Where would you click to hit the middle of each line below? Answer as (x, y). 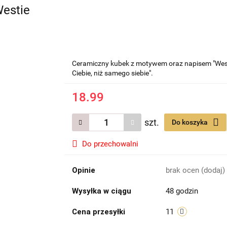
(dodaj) (213, 171)
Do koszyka (190, 122)
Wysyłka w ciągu (101, 191)
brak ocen (183, 171)
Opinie (83, 171)
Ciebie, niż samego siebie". (112, 73)
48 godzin (182, 191)
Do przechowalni (110, 144)
